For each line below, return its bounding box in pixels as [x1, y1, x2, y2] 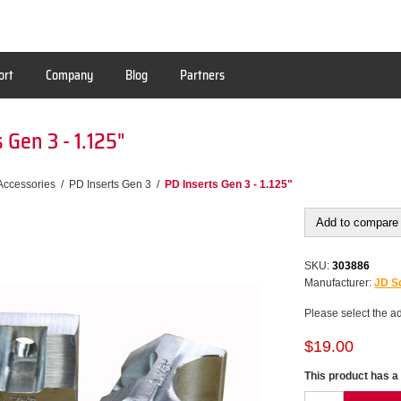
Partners [180, 65, 225, 85]
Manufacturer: [304, 277, 372, 289]
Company [46, 65, 93, 85]
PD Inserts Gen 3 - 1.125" [165, 178, 293, 191]
